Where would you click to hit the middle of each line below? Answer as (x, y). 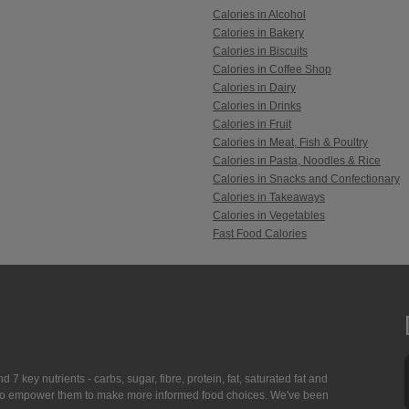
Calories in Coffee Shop (272, 70)
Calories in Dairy (254, 88)
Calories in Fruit (252, 125)
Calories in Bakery (258, 33)
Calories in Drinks (257, 106)
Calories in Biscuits (260, 52)
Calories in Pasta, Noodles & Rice (296, 161)
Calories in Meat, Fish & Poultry (290, 143)
